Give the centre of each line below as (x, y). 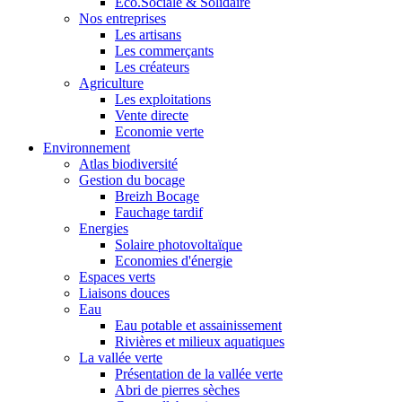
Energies (104, 228)
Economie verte (159, 131)
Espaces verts (117, 276)
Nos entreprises (122, 18)
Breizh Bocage (157, 196)
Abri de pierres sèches (177, 389)
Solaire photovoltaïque (179, 244)
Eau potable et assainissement (198, 325)
